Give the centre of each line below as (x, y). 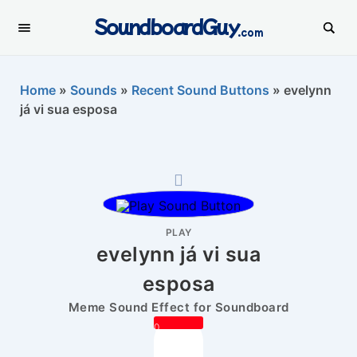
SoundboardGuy (167, 25)
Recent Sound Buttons (200, 90)
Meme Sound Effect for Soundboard (178, 307)
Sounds (94, 90)
